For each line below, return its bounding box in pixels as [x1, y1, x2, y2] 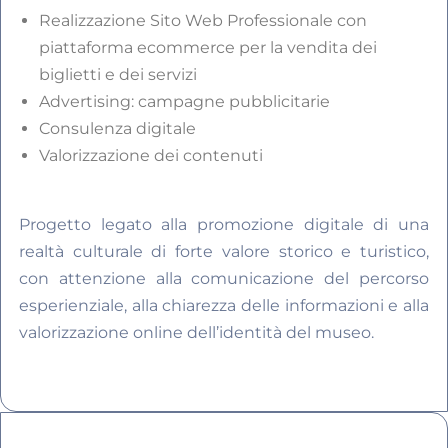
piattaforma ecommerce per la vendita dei [39, 38, 377, 58]
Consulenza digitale [39, 119, 196, 139]
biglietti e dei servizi [39, 65, 197, 85]
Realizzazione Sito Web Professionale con [39, 11, 367, 31]
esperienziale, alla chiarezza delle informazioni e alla [19, 296, 429, 316]
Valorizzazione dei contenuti [39, 146, 263, 166]
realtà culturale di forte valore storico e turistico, [19, 242, 429, 262]
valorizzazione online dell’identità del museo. [19, 323, 374, 343]
